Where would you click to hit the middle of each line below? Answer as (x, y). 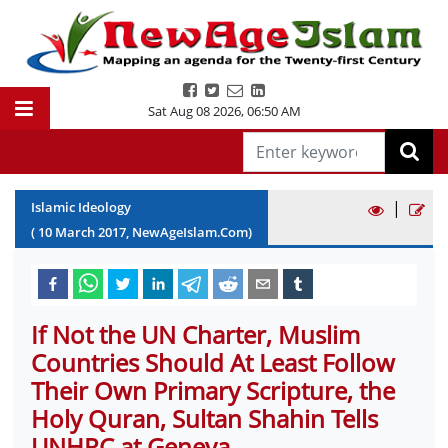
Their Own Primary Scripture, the (213, 390)
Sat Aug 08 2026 (194, 111)
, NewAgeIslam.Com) (189, 232)
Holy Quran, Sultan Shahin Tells (204, 418)
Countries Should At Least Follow (213, 362)
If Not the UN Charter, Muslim (195, 334)
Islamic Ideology (81, 207)
